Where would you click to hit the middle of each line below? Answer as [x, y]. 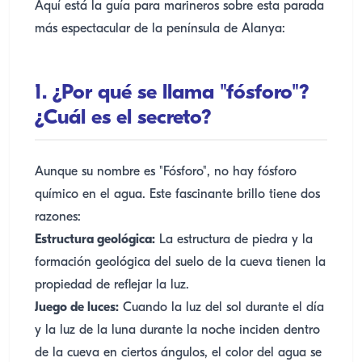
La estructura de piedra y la [234, 240]
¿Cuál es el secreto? [123, 118]
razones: [58, 217]
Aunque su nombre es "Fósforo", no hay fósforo [166, 172]
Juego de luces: [77, 308]
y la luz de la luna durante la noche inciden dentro [177, 330]
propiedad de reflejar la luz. [112, 285]
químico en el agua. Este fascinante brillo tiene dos [177, 195]
